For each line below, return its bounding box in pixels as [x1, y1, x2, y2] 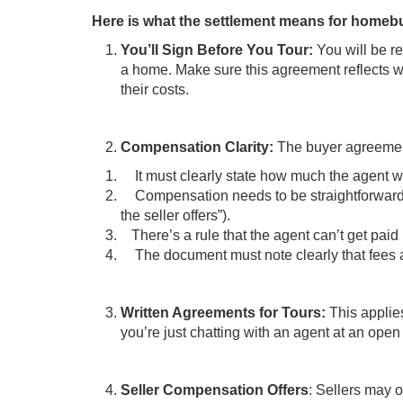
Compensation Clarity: [121, 139, 277, 155]
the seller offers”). [121, 208, 230, 223]
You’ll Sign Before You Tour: [121, 42, 317, 58]
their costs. [121, 82, 189, 97]
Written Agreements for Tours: [121, 305, 329, 320]
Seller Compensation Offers [121, 382, 309, 398]
